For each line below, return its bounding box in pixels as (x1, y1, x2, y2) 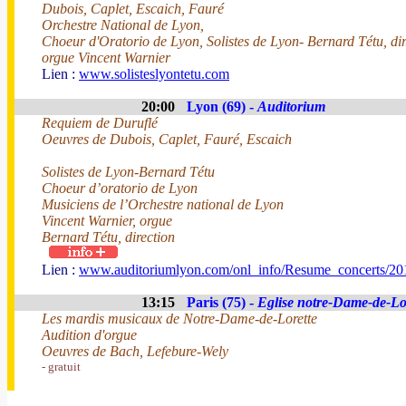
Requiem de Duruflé (42, 115, 158, 130)
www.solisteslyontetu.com (79, 66, 229, 82)
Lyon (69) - (187, 99, 257, 114)
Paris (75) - (187, 295, 257, 310)
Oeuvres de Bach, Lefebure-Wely (42, 343, 228, 359)
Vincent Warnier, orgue (42, 213, 172, 228)
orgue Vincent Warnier (42, 50, 170, 65)
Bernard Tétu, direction (42, 229, 175, 245)
